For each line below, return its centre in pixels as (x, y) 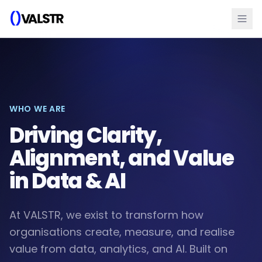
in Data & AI (68, 181)
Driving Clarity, (86, 135)
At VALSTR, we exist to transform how (106, 215)
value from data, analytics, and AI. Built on (118, 249)
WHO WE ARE (37, 109)
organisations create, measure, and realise (122, 232)
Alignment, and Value (122, 158)
